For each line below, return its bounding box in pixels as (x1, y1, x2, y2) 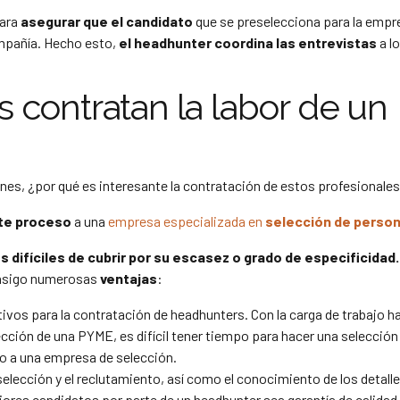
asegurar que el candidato (21, 12, 193, 29)
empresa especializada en (108, 212, 265, 229)
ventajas (100, 270, 157, 287)
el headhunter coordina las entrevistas (119, 34, 379, 51)
